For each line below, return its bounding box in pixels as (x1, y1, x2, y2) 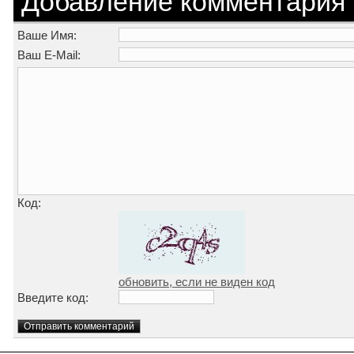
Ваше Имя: (17, 28, 77, 42)
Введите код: (17, 291, 88, 304)
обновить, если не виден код (119, 275, 275, 288)
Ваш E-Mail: (17, 48, 81, 62)
